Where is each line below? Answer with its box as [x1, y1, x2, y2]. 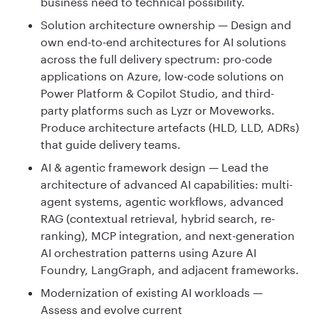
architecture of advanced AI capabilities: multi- [41, 177, 293, 191]
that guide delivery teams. [41, 137, 181, 151]
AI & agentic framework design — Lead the [41, 159, 268, 174]
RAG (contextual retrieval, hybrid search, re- [41, 211, 275, 225]
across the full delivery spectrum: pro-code [41, 51, 272, 66]
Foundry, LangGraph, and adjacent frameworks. [41, 262, 299, 276]
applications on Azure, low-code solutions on [41, 68, 284, 83]
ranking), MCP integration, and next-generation [41, 228, 295, 242]
